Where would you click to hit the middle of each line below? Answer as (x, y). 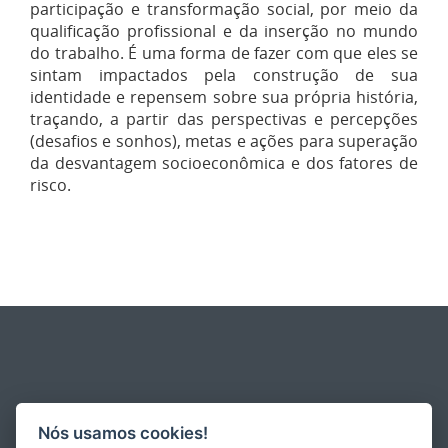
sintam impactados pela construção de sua (224, 75)
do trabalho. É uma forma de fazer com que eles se (224, 53)
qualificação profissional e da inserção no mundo (224, 31)
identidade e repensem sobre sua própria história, (224, 97)
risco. (50, 185)
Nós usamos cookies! (123, 432)
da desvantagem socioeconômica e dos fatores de (224, 163)
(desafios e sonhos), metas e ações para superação (224, 141)
